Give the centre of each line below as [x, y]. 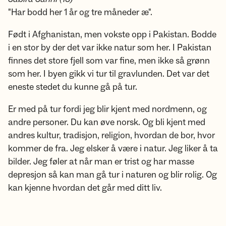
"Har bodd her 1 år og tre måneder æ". [80, 12]
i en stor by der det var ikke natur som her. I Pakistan [110, 48]
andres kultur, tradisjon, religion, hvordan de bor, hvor [111, 135]
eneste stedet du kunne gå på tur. [75, 87]
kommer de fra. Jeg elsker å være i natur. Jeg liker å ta [113, 149]
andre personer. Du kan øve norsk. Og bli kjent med [107, 122]
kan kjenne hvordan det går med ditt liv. [85, 188]
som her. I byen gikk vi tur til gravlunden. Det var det [109, 74]
